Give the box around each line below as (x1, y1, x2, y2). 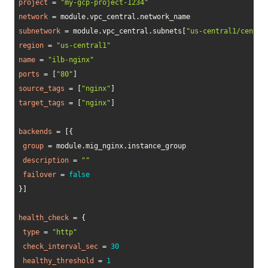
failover (23, 170, 56, 179)
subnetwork (19, 27, 60, 35)
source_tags (19, 84, 65, 93)
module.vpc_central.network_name (56, 13, 190, 21)
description (23, 156, 69, 165)
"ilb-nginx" (48, 56, 94, 64)
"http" (52, 228, 77, 236)
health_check (19, 214, 69, 222)
